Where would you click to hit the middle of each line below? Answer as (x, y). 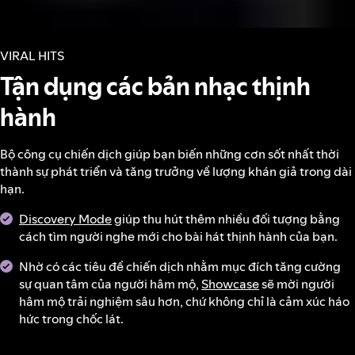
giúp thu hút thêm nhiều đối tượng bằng (226, 219)
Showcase (230, 284)
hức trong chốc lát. (71, 319)
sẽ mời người (297, 284)
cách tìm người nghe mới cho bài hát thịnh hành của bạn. (178, 237)
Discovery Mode (65, 219)
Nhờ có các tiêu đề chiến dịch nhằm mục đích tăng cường (180, 267)
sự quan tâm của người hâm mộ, (110, 284)
